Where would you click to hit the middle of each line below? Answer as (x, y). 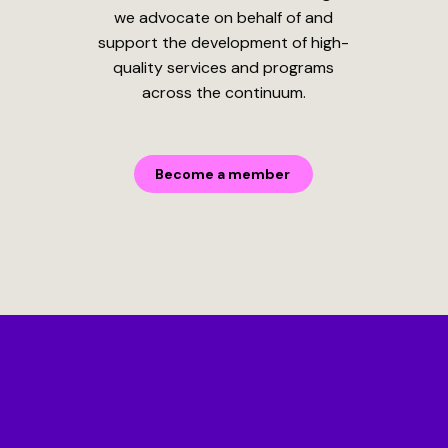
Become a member (223, 174)
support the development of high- (224, 43)
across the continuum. (223, 93)
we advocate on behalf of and (224, 18)
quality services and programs (224, 68)
